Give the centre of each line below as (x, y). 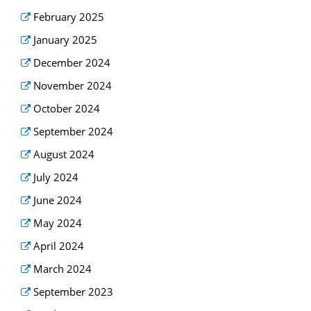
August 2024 (64, 154)
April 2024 (59, 246)
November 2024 (73, 86)
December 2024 (72, 63)
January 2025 (66, 40)
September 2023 (74, 292)
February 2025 (69, 17)
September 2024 (74, 132)
